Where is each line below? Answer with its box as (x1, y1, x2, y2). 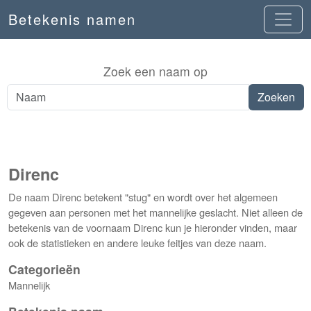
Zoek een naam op (103, 62, 208, 80)
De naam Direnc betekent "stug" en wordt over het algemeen (8, 190, 278, 204)
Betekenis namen (8, 9, 136, 29)
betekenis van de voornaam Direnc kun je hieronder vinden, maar (8, 220, 297, 235)
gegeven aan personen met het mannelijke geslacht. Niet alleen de (8, 205, 303, 219)
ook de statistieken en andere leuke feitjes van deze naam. (8, 235, 267, 250)
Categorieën (8, 260, 81, 278)
